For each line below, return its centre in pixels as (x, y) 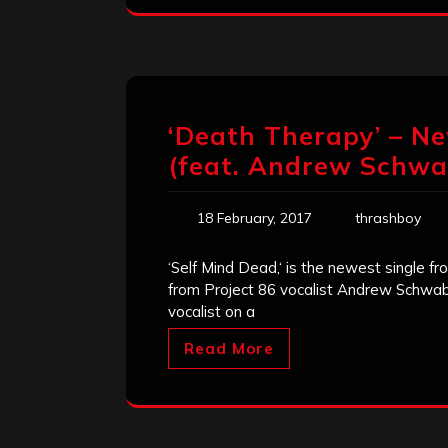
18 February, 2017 (254, 218)
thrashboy (388, 218)
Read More (229, 349)
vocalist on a (211, 312)
